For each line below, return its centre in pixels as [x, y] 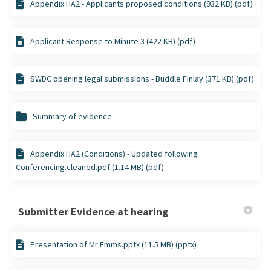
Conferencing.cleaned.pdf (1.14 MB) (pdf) [90, 167]
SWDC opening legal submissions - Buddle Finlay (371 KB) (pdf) [142, 78]
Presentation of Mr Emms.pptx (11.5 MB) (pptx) [113, 244]
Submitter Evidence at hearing [93, 211]
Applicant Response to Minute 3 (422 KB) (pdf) [113, 41]
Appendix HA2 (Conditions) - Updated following [114, 153]
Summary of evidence [72, 116]
